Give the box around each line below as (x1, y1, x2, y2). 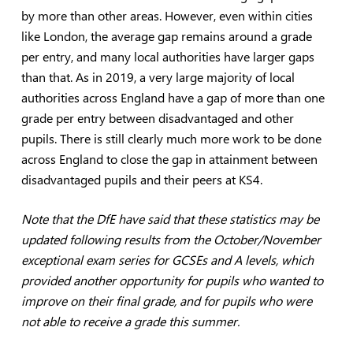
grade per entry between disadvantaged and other (20, 109, 294, 126)
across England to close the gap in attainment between (20, 150, 318, 167)
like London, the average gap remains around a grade (20, 27, 312, 44)
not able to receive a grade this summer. (20, 312, 240, 329)
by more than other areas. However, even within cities (20, 6, 313, 24)
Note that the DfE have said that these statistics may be (20, 210, 319, 227)
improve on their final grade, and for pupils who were (20, 292, 312, 309)
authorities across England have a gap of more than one (20, 88, 325, 106)
